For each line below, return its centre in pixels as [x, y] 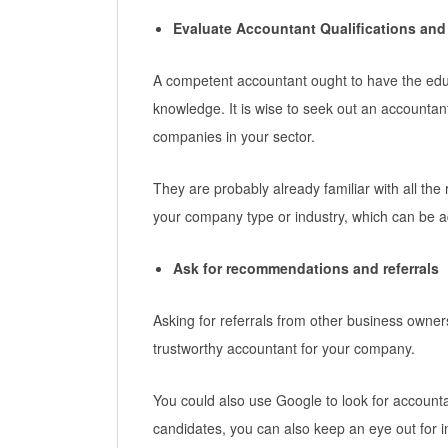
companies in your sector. [234, 136]
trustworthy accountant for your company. [284, 348]
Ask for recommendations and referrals [306, 268]
